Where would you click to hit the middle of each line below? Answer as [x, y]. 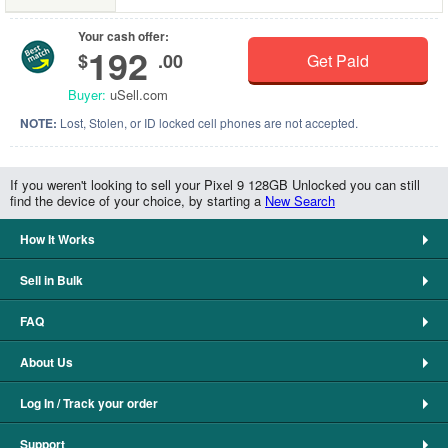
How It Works [57, 239]
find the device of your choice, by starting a [137, 200]
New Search [300, 200]
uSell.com [137, 94]
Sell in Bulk [51, 280]
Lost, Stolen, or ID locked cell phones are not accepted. [207, 122]
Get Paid [338, 60]
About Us [46, 362]
